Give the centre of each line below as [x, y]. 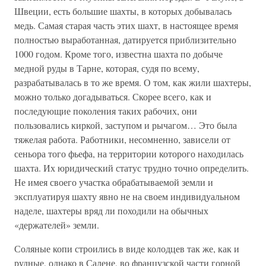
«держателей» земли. [63, 225]
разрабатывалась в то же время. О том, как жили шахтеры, [133, 82]
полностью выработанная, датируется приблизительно [125, 39]
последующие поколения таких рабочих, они [106, 111]
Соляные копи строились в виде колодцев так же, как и [127, 248]
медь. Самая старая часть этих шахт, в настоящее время [126, 25]
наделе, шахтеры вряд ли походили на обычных [111, 210]
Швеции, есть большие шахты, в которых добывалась [123, 11]
